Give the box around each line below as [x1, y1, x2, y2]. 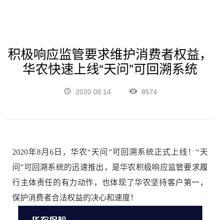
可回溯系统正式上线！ [111, 147, 196, 156]
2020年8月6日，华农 [12, 147, 88, 156]
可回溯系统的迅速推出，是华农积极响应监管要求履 [24, 163, 208, 171]
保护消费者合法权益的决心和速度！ [12, 193, 138, 202]
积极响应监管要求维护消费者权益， [8, 47, 212, 62]
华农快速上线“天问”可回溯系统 [23, 61, 197, 77]
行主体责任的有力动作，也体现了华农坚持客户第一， [12, 178, 208, 187]
